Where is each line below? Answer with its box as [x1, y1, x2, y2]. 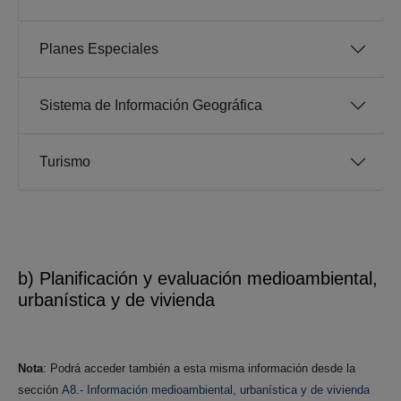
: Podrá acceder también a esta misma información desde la [43, 362, 355, 376]
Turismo [39, 154, 90, 170]
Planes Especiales [39, 41, 158, 57]
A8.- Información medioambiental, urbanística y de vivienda [62, 383, 370, 397]
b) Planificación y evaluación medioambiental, [18, 269, 378, 289]
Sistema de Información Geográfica [39, 98, 262, 114]
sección [18, 383, 62, 397]
